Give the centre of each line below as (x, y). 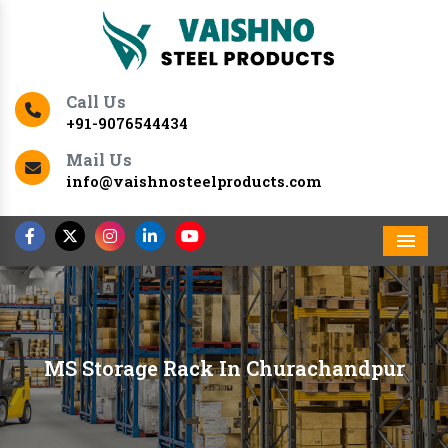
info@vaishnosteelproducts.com (193, 181)
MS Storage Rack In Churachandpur (224, 368)
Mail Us (99, 160)
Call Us (96, 102)
